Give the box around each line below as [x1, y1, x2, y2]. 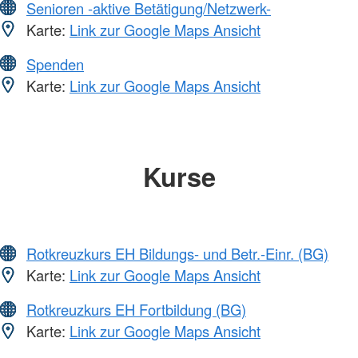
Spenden [26, 53, 84, 74]
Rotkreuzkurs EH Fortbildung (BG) [26, 299, 246, 320]
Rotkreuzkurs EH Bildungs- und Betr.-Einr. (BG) [26, 243, 328, 265]
